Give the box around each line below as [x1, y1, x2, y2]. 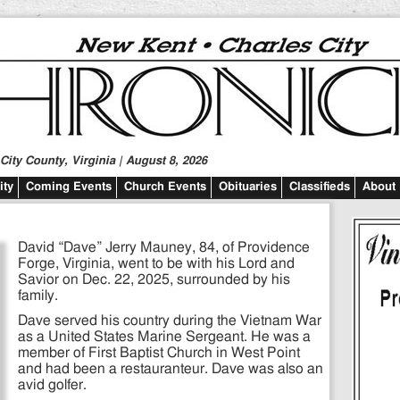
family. [18, 289, 58, 303]
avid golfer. [18, 379, 87, 392]
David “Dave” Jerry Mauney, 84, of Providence [18, 241, 310, 254]
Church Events [124, 181, 206, 193]
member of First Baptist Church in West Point [18, 346, 300, 360]
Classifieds [289, 181, 350, 193]
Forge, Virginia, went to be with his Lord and [18, 257, 295, 271]
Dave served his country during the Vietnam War [18, 314, 321, 328]
